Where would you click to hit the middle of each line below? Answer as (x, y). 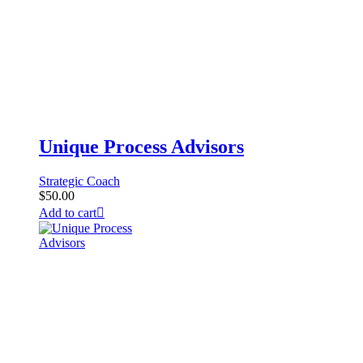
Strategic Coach (79, 181)
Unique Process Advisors (141, 147)
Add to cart (68, 213)
